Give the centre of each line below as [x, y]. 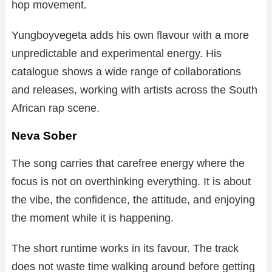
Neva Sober [44, 136]
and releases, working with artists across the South [134, 90]
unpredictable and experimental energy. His [117, 54]
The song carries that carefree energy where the [128, 164]
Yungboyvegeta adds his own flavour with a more [130, 36]
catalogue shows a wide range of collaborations [126, 72]
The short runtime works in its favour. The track [125, 249]
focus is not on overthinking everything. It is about [131, 182]
